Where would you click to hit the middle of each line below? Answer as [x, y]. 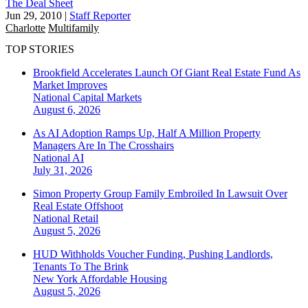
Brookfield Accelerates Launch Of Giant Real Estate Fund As [167, 73]
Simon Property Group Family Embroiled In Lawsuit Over [160, 194]
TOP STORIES [40, 49]
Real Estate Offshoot [78, 206]
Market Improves [70, 85]
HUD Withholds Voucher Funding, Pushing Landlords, [153, 254]
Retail [86, 219]
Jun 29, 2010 [34, 15]
